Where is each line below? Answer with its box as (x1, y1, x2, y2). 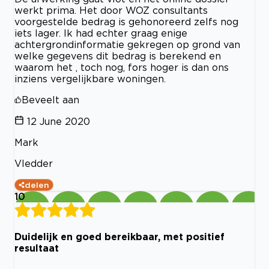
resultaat (14, 243, 59, 254)
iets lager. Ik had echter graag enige (14, 28, 187, 39)
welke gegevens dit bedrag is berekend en (14, 50, 221, 62)
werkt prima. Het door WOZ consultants (14, 5, 208, 16)
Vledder (14, 158, 53, 169)
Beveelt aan (22, 94, 79, 106)
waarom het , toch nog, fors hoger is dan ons (14, 62, 229, 73)
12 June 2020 (27, 116, 90, 127)
